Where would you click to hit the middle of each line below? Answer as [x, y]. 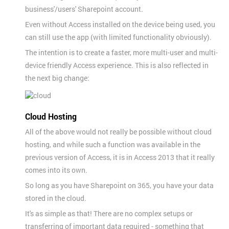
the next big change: [57, 78]
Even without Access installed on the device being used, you [120, 24]
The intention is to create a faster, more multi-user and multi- [121, 52]
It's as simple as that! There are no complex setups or [109, 213]
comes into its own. [56, 170]
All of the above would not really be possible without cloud [118, 131]
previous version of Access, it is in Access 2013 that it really [120, 157]
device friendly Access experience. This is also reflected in [117, 65]
